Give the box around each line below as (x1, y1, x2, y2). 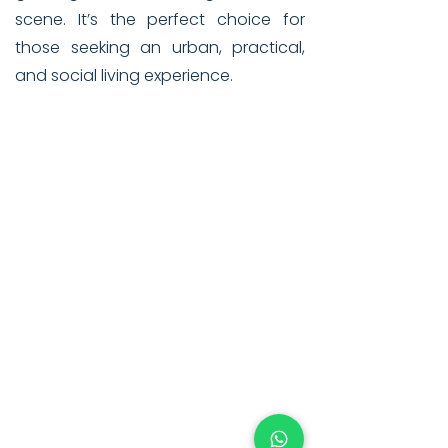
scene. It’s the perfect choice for (15, 8, 305, 31)
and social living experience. (15, 64, 233, 87)
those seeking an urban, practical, (15, 36, 305, 59)
